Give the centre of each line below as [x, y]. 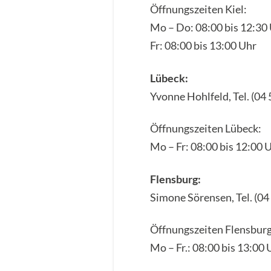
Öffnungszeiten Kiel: [199, 9]
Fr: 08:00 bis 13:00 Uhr [204, 45]
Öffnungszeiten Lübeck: [206, 129]
